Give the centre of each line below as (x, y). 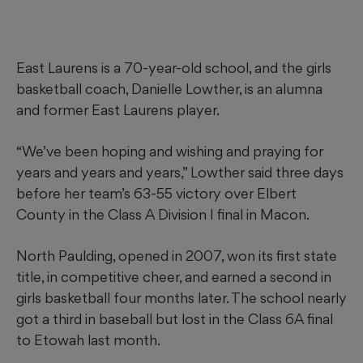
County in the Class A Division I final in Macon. (163, 215)
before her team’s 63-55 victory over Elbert (156, 194)
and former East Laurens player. (118, 110)
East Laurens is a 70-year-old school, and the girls (174, 68)
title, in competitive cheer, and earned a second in (174, 277)
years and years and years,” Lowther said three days (180, 173)
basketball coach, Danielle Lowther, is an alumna (169, 89)
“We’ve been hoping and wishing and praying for (170, 152)
